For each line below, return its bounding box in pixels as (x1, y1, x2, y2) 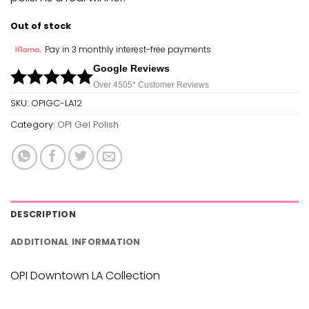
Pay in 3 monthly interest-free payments (45, 43, 211, 55)
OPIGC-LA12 (31, 97, 82, 109)
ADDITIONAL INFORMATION (10, 236, 141, 248)
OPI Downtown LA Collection (10, 268, 160, 284)
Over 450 (93, 79, 130, 90)
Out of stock (10, 20, 71, 32)
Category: (10, 118, 57, 130)
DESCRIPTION (10, 208, 76, 221)
